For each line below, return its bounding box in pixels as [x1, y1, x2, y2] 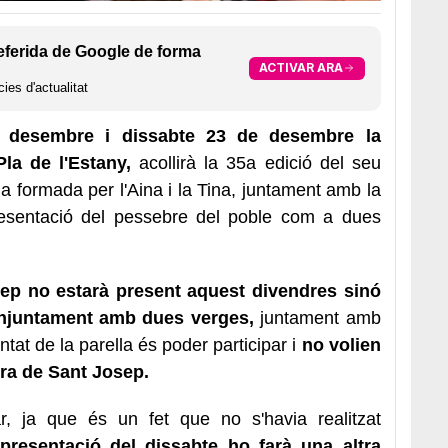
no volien [296, 334, 381, 355]
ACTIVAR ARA [258, 60, 343, 76]
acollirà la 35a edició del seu [131, 152, 381, 173]
